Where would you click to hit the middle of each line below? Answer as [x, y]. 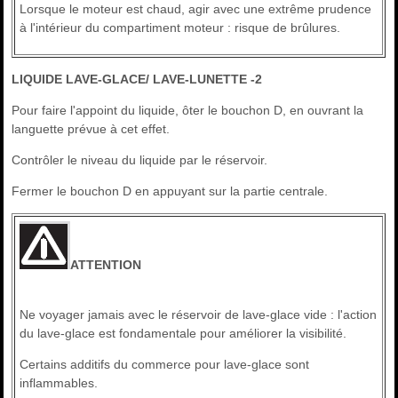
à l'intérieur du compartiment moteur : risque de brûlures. [180, 28]
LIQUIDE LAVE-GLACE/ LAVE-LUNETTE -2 [137, 80]
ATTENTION [106, 265]
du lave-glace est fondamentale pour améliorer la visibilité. [183, 334]
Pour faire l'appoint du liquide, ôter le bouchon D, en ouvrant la [188, 111]
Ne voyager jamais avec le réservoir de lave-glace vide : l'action [199, 315]
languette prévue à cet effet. [91, 129]
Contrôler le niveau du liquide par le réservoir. [140, 160]
